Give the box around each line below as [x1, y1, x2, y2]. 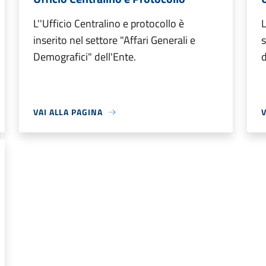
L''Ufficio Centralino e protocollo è [33, 15, 184, 31]
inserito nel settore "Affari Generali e [33, 32, 195, 48]
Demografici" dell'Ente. [33, 49, 136, 65]
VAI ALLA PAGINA [33, 106, 103, 118]
